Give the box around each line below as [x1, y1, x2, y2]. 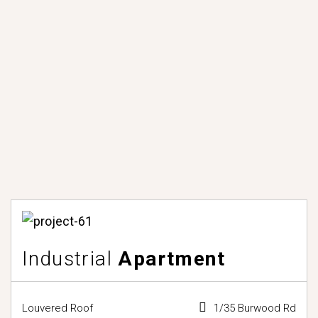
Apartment [112, 247, 225, 271]
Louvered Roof [22, 302, 93, 315]
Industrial [22, 247, 112, 271]
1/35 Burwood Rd [214, 302, 296, 315]
